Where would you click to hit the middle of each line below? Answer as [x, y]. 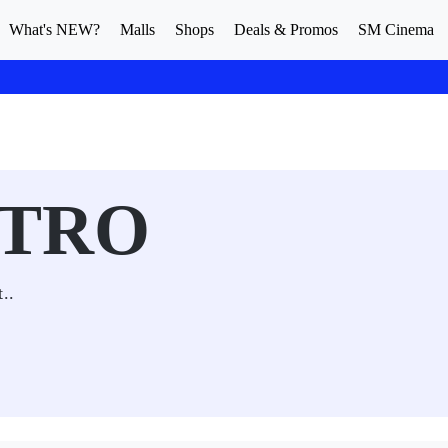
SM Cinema [396, 29]
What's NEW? [54, 29]
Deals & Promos [286, 29]
